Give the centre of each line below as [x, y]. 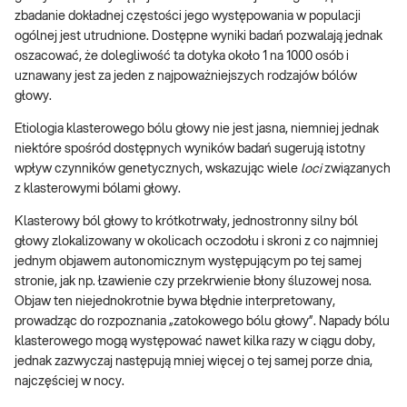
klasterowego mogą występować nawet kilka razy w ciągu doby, [195, 341]
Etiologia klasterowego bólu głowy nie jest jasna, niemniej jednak [197, 129]
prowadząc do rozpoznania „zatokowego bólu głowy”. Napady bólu [202, 321]
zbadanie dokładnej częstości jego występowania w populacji [188, 16]
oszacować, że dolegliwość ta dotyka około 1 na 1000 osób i [182, 56]
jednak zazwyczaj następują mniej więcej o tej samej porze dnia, [194, 361]
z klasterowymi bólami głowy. [98, 189]
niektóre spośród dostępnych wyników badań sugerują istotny [190, 149]
